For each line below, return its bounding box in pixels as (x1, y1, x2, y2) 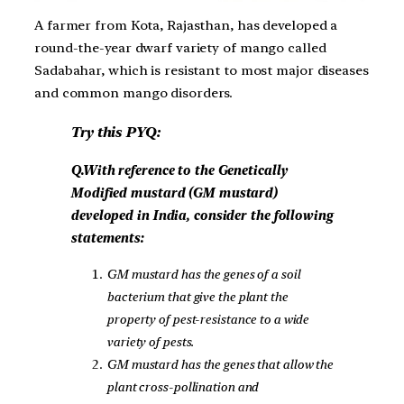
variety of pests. (106, 334, 195, 351)
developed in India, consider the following (70, 207, 333, 225)
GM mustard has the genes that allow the (106, 356, 334, 373)
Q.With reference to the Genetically (70, 162, 288, 179)
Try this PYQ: (70, 123, 161, 141)
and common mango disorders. (34, 85, 234, 102)
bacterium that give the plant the (106, 289, 288, 306)
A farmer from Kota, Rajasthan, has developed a (34, 17, 338, 34)
